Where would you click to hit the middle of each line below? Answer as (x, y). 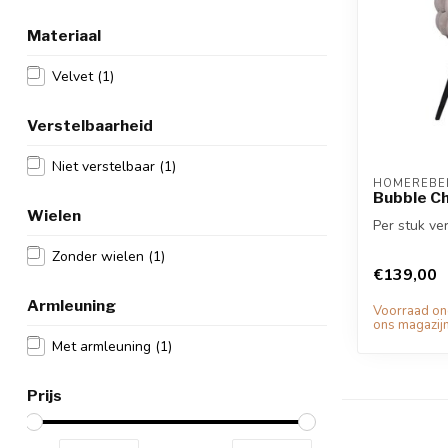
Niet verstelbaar (105, 166)
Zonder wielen (100, 256)
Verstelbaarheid (90, 125)
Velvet (74, 76)
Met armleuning (103, 346)
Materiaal (64, 35)
